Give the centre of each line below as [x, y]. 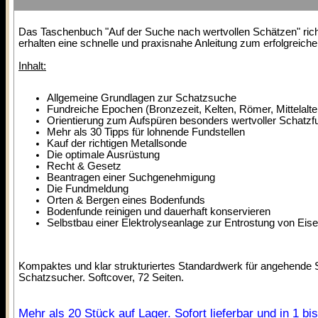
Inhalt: [32, 66]
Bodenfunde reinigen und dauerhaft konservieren [159, 212]
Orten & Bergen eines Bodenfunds [126, 200]
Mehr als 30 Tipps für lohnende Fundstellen [146, 132]
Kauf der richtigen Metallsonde [117, 143]
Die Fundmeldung [88, 189]
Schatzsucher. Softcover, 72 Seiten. [101, 278]
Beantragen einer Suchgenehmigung [131, 177]
